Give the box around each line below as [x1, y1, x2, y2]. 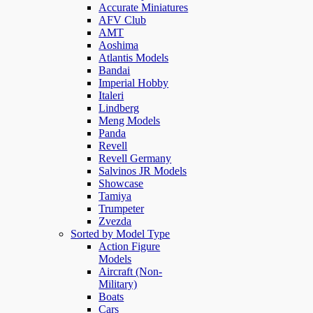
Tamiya [99, 189, 132, 202]
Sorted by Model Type [71, 227, 170, 240]
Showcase [99, 177, 144, 189]
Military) [99, 277, 138, 290]
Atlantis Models [99, 51, 169, 64]
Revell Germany [99, 152, 172, 164]
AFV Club [99, 13, 147, 26]
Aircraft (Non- [99, 265, 163, 277]
